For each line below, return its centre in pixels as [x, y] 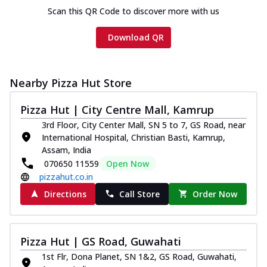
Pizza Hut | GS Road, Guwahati [101, 241]
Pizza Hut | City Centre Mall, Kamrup [117, 109]
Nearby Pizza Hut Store [71, 83]
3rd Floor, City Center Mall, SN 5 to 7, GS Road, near [144, 125]
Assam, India [66, 150]
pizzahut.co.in [66, 176]
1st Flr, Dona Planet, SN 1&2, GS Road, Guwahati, [139, 256]
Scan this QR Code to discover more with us [133, 11]
